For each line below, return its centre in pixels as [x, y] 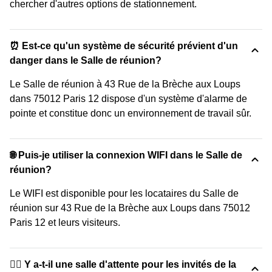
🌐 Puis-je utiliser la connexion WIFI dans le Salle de [126, 155]
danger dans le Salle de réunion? [86, 60]
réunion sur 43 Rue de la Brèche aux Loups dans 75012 [130, 208]
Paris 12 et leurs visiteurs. [65, 223]
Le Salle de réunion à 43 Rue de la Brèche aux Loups [125, 84]
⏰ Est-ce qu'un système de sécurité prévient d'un [124, 46]
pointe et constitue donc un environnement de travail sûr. [131, 113]
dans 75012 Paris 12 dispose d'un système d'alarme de [128, 99]
